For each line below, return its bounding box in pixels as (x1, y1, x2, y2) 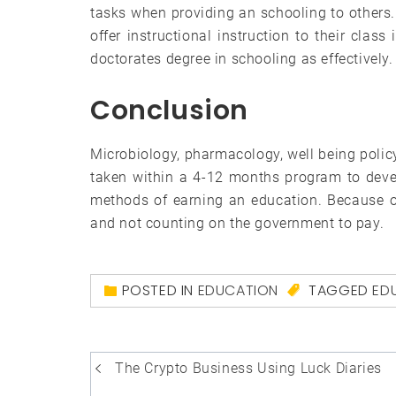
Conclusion (90, 91, 248, 129)
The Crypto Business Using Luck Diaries (115, 359, 382, 377)
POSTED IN (121, 279, 198, 301)
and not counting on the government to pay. (90, 214, 385, 232)
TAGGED (304, 279, 373, 301)
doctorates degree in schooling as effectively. (90, 49, 393, 67)
